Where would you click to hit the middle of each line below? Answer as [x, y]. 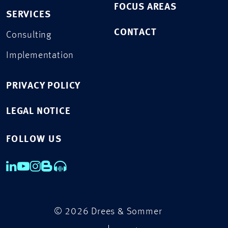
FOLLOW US [34, 140]
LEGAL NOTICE [38, 112]
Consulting [29, 35]
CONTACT [135, 33]
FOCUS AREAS [145, 7]
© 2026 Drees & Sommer [108, 212]
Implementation [40, 56]
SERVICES [28, 15]
